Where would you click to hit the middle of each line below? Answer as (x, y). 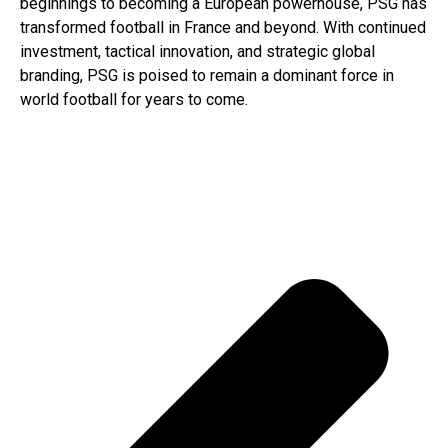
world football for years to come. (134, 99)
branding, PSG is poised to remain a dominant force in (207, 75)
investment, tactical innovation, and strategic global (197, 51)
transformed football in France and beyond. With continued (223, 27)
